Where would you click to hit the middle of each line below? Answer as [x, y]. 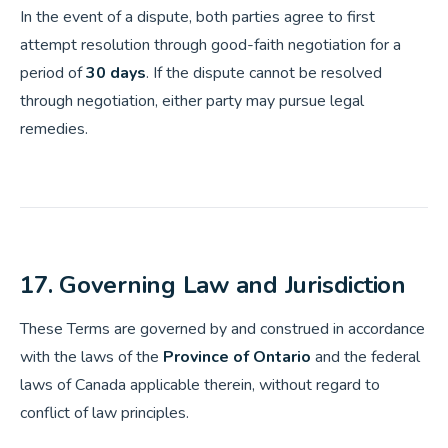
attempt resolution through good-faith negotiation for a [210, 45]
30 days [116, 73]
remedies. [54, 129]
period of [53, 73]
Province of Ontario [237, 357]
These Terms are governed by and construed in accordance [222, 329]
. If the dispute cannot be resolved [264, 73]
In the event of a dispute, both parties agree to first [197, 17]
